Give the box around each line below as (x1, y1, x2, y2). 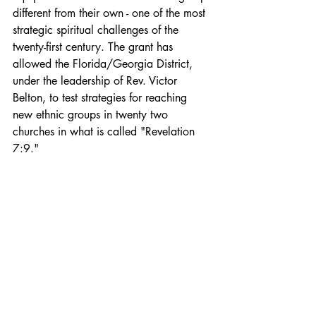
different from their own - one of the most (13, 5, 209, 20)
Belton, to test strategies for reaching (13, 90, 190, 105)
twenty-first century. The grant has (13, 39, 176, 54)
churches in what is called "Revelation (13, 123, 198, 139)
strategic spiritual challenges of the (13, 22, 182, 37)
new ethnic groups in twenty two (13, 107, 171, 122)
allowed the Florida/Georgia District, (13, 56, 196, 71)
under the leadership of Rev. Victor (13, 73, 181, 88)
